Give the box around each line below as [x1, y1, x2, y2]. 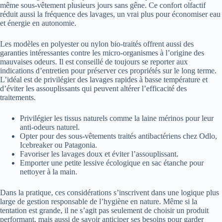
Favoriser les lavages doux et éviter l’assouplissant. [20, 149, 178, 158]
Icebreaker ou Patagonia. [20, 140, 97, 149]
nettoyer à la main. [20, 167, 77, 176]
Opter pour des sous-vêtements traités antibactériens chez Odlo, [20, 131, 217, 140]
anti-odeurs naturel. [20, 122, 80, 131]
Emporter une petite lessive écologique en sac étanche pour [20, 158, 204, 167]
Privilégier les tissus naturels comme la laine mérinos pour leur [20, 113, 214, 122]
